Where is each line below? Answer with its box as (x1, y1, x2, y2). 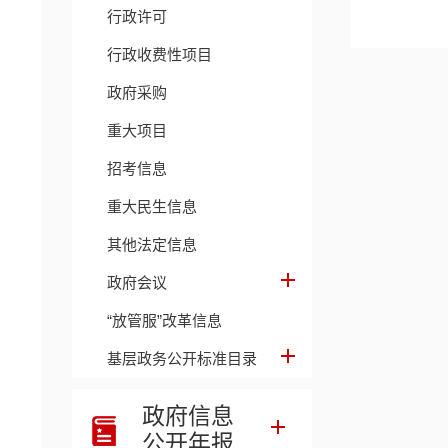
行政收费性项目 (107, 46, 212, 63)
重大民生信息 (107, 198, 197, 215)
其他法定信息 (107, 236, 197, 253)
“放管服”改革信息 (107, 312, 222, 329)
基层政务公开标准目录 (107, 350, 257, 367)
